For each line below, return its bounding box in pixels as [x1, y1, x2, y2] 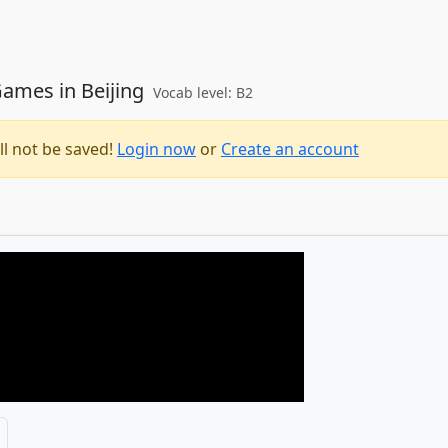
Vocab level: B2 [153, 83, 253, 102]
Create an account [221, 138, 359, 160]
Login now [117, 138, 196, 160]
